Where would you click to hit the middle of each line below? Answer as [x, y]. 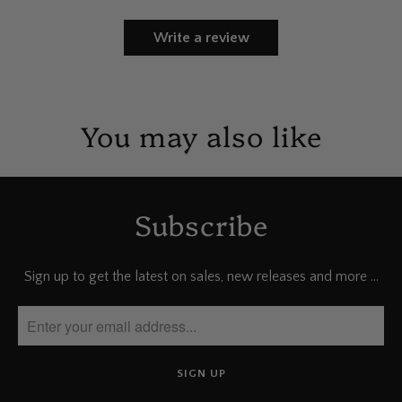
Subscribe [201, 223]
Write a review [201, 37]
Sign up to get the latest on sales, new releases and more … [201, 277]
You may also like [201, 135]
